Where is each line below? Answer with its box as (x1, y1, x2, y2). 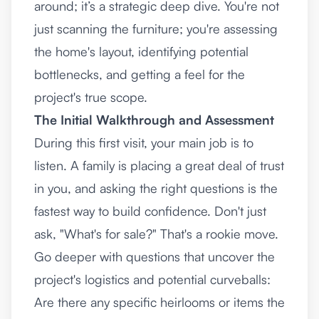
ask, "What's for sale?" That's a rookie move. (34, 226, 278, 242)
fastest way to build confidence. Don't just (34, 203, 266, 219)
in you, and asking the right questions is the (34, 180, 278, 197)
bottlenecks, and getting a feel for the (34, 66, 245, 83)
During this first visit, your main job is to (34, 135, 253, 151)
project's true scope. (34, 89, 147, 105)
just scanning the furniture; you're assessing (34, 21, 278, 37)
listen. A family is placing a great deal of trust (34, 157, 284, 174)
